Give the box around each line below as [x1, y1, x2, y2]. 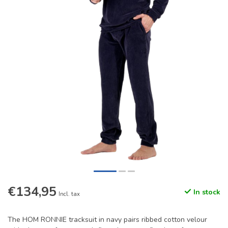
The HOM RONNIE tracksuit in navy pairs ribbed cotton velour [8, 215, 207, 225]
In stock [191, 187, 220, 197]
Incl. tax [59, 190, 80, 198]
